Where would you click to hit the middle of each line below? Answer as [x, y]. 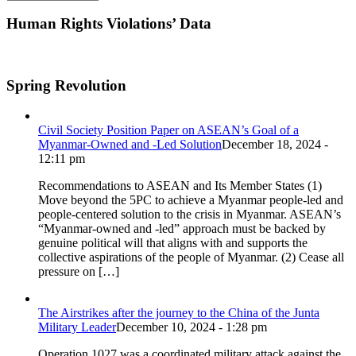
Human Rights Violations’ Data [109, 24]
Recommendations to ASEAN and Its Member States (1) [180, 186]
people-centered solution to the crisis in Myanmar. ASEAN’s [190, 215]
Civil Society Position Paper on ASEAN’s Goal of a [168, 130]
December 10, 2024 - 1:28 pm [192, 327]
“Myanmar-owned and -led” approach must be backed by [182, 229]
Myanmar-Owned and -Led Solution [130, 145]
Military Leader [77, 327]
